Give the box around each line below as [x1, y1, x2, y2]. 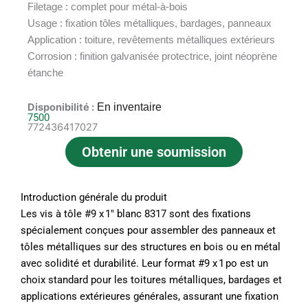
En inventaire [97, 101, 162, 113]
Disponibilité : [27, 101, 94, 114]
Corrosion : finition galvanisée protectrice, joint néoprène [27, 50, 277, 62]
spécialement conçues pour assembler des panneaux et [21, 223, 276, 236]
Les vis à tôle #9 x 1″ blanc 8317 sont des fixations [21, 207, 251, 220]
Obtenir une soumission [82, 143, 226, 160]
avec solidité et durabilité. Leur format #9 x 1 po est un [21, 256, 268, 269]
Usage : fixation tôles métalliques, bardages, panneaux [27, 17, 272, 29]
